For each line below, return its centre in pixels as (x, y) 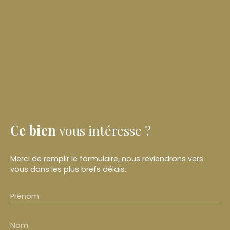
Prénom (25, 196)
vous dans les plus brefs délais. (68, 170)
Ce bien (33, 130)
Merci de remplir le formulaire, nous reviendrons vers (107, 159)
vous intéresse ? (105, 130)
